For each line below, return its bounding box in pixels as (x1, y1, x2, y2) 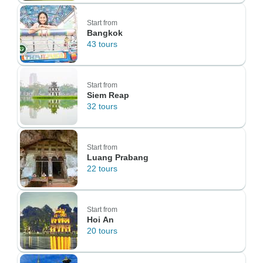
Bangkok (87, 28, 123, 38)
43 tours (87, 39, 117, 49)
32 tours (87, 102, 117, 111)
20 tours (87, 226, 117, 235)
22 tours (87, 164, 117, 173)
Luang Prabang (87, 153, 149, 162)
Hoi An (87, 215, 114, 224)
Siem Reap (87, 90, 129, 100)
